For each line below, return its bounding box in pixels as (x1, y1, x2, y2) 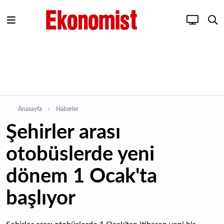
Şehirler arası (6, 122, 120, 142)
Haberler (56, 106, 78, 112)
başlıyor (6, 188, 75, 208)
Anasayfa (18, 106, 42, 112)
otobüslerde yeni (6, 144, 154, 164)
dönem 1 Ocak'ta (6, 166, 157, 186)
